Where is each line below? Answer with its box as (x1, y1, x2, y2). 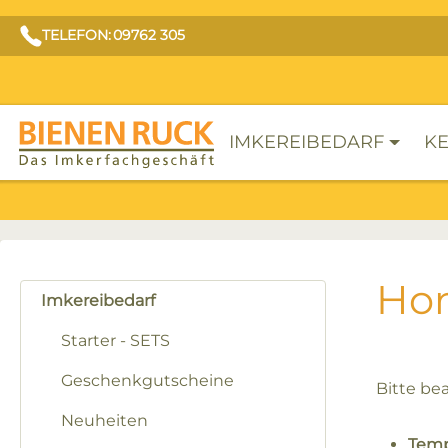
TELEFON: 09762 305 (42, 26, 185, 44)
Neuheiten (61, 411, 148, 430)
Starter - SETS (61, 331, 170, 350)
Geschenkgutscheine (61, 371, 234, 390)
